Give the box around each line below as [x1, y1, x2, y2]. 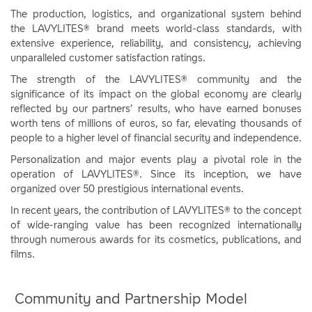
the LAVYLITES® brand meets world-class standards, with [10, 23, 302, 35]
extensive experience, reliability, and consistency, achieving [10, 38, 302, 49]
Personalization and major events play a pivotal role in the [10, 154, 302, 166]
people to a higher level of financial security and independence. [10, 132, 302, 144]
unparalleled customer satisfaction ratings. [10, 52, 208, 64]
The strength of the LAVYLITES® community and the [10, 74, 302, 86]
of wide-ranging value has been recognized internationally [10, 219, 302, 231]
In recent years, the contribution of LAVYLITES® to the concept [10, 205, 302, 217]
